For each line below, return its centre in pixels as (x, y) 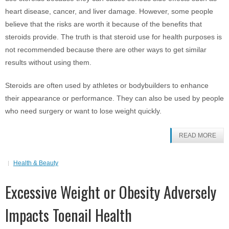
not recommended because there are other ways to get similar (106, 50)
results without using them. (48, 62)
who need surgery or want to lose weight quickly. (83, 111)
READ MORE (198, 135)
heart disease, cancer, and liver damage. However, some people (109, 11)
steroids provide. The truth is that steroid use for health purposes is (113, 37)
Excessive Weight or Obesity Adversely (111, 192)
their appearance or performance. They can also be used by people (114, 98)
